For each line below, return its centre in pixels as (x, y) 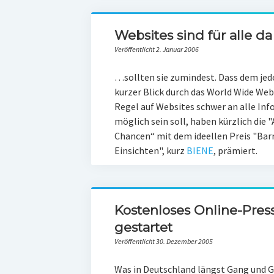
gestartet (143, 227)
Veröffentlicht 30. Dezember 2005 (163, 241)
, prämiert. (235, 150)
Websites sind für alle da (193, 35)
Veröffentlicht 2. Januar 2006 (156, 49)
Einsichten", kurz (150, 150)
